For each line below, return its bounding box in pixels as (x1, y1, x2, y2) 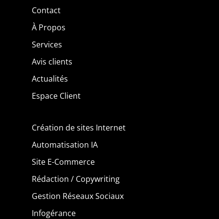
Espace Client (31, 90, 81, 102)
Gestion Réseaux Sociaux (31, 191, 124, 202)
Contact (31, 5, 61, 16)
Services (31, 39, 62, 50)
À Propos (31, 22, 66, 33)
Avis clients (31, 56, 72, 67)
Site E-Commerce (31, 156, 95, 168)
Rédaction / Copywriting (31, 174, 120, 185)
